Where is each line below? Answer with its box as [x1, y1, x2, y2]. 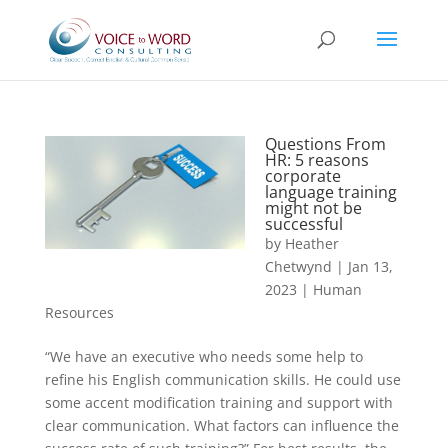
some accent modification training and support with [44, 393, 393, 412]
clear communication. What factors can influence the [44, 416, 399, 435]
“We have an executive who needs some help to [44, 347, 363, 366]
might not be [264, 197, 362, 219]
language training [264, 181, 397, 203]
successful [264, 213, 343, 235]
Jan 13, [347, 257, 393, 276]
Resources [44, 303, 114, 322]
